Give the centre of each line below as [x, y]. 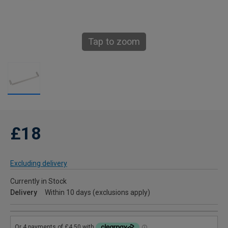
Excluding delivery [39, 164]
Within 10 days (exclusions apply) [97, 193]
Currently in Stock [38, 181]
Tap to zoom [114, 42]
